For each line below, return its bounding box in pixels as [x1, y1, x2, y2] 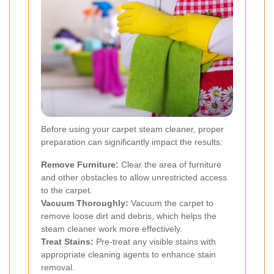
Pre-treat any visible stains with [94, 236, 216, 246]
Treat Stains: [41, 236, 94, 246]
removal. [41, 262, 75, 272]
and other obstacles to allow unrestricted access [41, 172, 227, 182]
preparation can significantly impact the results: [41, 136, 223, 147]
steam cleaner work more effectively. [41, 223, 182, 234]
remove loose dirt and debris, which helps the [41, 210, 217, 221]
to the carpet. [41, 185, 92, 195]
